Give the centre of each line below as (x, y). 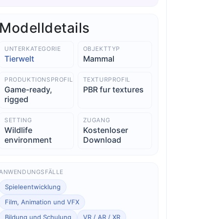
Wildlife (19, 130)
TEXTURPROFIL (107, 79)
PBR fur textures (113, 89)
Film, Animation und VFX (42, 202)
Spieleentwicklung (33, 186)
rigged (17, 99)
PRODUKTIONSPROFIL (39, 79)
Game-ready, (29, 89)
